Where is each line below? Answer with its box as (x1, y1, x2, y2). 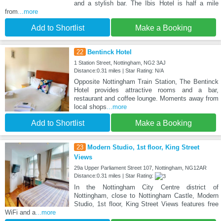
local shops (74, 103, 107, 110)
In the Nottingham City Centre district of (74, 183, 219, 191)
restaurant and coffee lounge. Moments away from (74, 94, 219, 102)
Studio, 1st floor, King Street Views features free (74, 200, 219, 208)
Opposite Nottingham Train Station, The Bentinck (74, 77, 219, 85)
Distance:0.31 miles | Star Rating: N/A (74, 67, 164, 74)
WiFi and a (5, 208, 36, 216)
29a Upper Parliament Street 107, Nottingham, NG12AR (74, 164, 207, 171)
